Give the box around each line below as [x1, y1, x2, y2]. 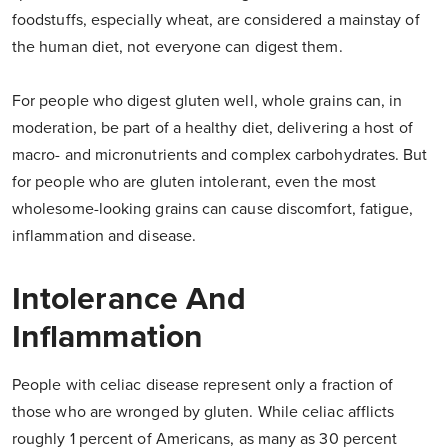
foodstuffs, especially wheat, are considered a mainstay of [12, 10, 420, 31]
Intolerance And [12, 280, 247, 319]
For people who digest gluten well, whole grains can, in [12, 91, 403, 112]
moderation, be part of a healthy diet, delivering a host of [12, 118, 413, 139]
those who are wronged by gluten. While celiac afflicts [12, 402, 395, 423]
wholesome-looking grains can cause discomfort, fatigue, [12, 199, 414, 220]
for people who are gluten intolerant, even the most [12, 172, 377, 193]
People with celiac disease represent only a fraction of [12, 375, 394, 396]
